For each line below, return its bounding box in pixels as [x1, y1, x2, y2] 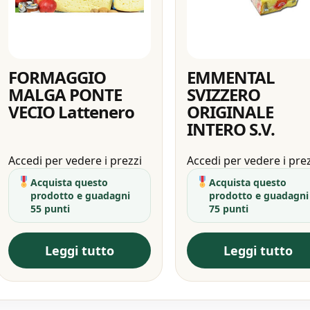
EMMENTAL [187, 65, 275, 89]
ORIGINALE [187, 100, 274, 123]
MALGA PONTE [8, 82, 122, 106]
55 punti [30, 201, 70, 215]
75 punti [209, 201, 249, 215]
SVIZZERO [187, 82, 261, 106]
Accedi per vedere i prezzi [8, 152, 142, 168]
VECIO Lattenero [8, 100, 135, 123]
